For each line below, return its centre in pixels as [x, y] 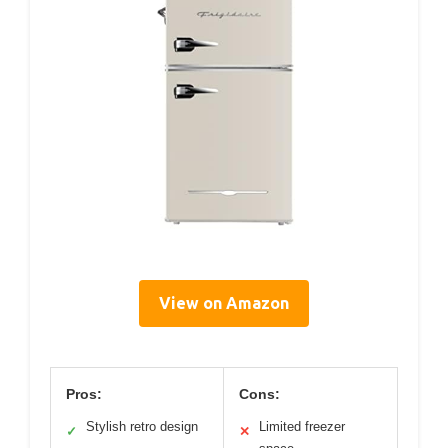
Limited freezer [302, 427]
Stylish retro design [142, 427]
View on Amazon [224, 303]
